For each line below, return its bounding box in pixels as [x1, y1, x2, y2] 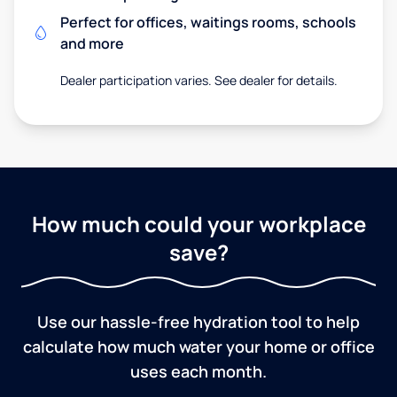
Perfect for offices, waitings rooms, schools [60, 12, 356, 32]
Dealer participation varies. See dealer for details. [59, 71, 338, 89]
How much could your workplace [31, 208, 366, 238]
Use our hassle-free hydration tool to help [37, 310, 360, 332]
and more [60, 33, 124, 53]
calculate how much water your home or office [22, 335, 375, 357]
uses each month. [130, 360, 267, 382]
